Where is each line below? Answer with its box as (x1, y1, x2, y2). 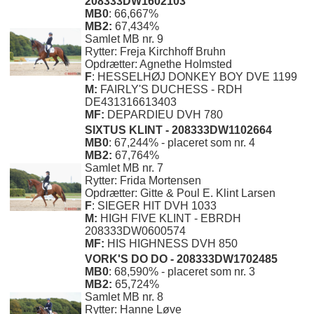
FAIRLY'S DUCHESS (100, 83, 208, 96)
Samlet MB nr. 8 (85, 291, 163, 303)
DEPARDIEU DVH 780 (107, 109, 223, 121)
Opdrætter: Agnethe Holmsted (85, 58, 235, 71)
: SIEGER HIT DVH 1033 (92, 200, 217, 212)
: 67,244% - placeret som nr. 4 (109, 137, 255, 149)
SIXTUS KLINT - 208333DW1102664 (85, 124, 272, 137)
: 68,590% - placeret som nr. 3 (109, 266, 255, 278)
